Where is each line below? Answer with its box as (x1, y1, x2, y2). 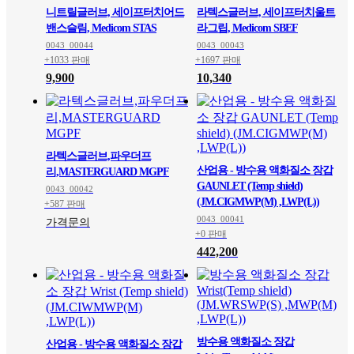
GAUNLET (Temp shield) (197, 180, 303, 192)
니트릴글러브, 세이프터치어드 (46, 6, 184, 18)
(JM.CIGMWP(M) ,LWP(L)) (197, 196, 319, 208)
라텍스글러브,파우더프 (46, 150, 151, 162)
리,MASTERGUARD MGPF (46, 166, 169, 178)
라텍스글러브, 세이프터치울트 (197, 6, 335, 18)
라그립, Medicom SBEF (197, 22, 298, 34)
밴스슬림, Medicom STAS (46, 22, 156, 34)
